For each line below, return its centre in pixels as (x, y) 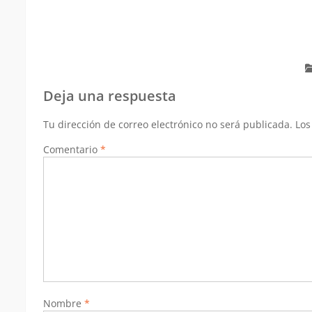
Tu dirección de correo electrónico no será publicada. (168, 124)
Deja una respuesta (110, 96)
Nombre (64, 303)
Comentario (72, 149)
